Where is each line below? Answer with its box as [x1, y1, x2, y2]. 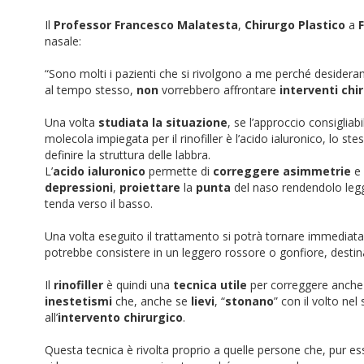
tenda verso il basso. [45, 196, 153, 211]
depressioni [45, 180, 113, 195]
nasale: [45, 33, 81, 49]
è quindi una [103, 277, 170, 292]
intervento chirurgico [58, 310, 183, 325]
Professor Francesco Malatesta [54, 17, 238, 32]
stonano [225, 293, 274, 309]
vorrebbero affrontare [158, 82, 279, 97]
